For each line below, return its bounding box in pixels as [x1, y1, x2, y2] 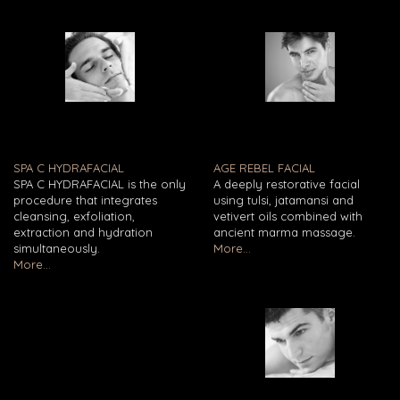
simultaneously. [13, 240, 100, 255]
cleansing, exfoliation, [13, 208, 135, 223]
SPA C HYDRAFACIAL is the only [13, 176, 186, 191]
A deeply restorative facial [213, 176, 360, 191]
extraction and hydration [13, 224, 153, 239]
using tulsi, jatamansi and [213, 192, 354, 207]
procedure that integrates [13, 192, 157, 207]
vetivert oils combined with [213, 208, 362, 223]
